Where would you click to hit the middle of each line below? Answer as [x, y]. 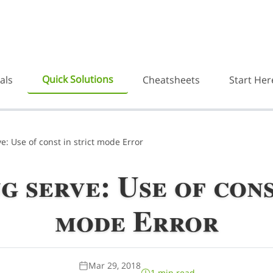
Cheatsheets [171, 80]
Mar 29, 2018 [114, 265]
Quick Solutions [78, 79]
